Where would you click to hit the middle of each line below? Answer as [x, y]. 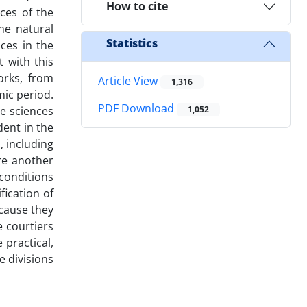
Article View [129, 81]
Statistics [132, 44]
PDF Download [137, 109]
